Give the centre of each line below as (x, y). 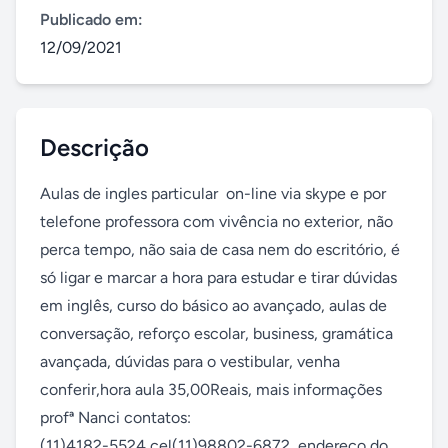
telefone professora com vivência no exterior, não (216, 221)
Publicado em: (91, 19)
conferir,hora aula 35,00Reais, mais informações (211, 389)
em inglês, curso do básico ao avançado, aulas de (213, 305)
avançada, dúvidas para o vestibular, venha (190, 361)
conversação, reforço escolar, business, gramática (216, 333)
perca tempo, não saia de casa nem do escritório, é (220, 249)
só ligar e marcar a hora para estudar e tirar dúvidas (218, 277)
